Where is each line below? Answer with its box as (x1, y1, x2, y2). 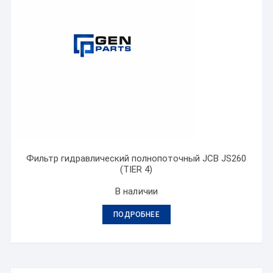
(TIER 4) (120, 164, 153, 175)
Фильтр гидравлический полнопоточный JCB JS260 (26, 153, 247, 164)
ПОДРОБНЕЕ (113, 210, 160, 219)
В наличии (115, 186, 158, 197)
